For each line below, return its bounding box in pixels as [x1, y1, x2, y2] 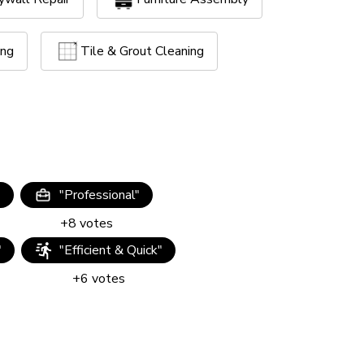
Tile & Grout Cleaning [80, 42, 204, 60]
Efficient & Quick [64, 241, 158, 259]
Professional [63, 186, 135, 204]
